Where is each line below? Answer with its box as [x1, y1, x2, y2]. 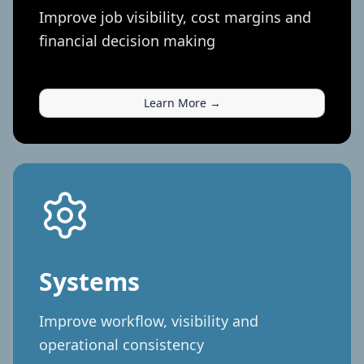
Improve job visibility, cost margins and [39, 6, 311, 27]
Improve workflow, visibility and [39, 310, 258, 331]
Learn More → [143, 94, 221, 110]
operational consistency [39, 334, 204, 354]
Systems [39, 264, 140, 298]
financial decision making [39, 30, 215, 50]
